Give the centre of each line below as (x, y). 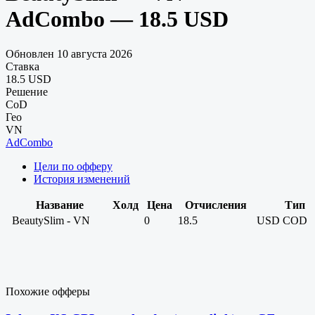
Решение (27, 91)
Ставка (22, 66)
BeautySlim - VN (51, 220)
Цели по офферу (73, 166)
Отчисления (216, 205)
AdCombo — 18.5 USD (117, 19)
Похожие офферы (48, 291)
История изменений (82, 179)
